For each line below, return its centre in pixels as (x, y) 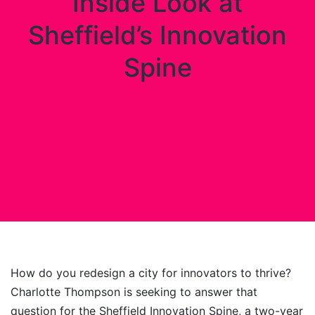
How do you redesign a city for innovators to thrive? (151, 273)
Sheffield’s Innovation (157, 35)
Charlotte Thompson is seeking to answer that (134, 292)
